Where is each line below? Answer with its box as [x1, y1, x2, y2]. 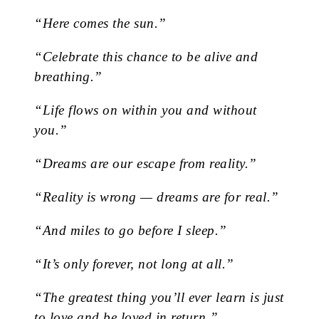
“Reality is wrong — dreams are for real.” [34, 189, 279, 205]
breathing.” [34, 69, 103, 85]
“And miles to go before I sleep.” [34, 223, 227, 239]
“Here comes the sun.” [34, 16, 167, 31]
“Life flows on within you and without [34, 103, 257, 118]
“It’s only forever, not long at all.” [34, 256, 234, 272]
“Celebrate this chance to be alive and [34, 49, 258, 65]
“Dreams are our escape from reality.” [34, 156, 257, 172]
